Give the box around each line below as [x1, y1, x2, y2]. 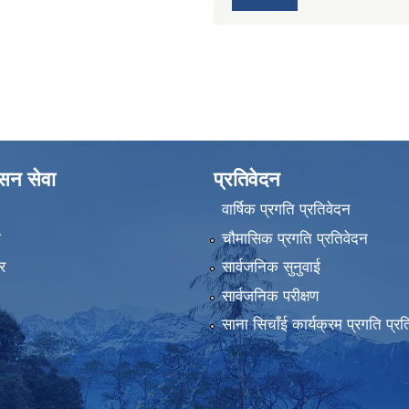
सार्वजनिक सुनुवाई [221, 258, 320, 277]
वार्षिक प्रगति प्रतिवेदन [221, 201, 351, 219]
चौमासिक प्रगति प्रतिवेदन [221, 229, 368, 247]
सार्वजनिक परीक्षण [221, 287, 319, 305]
